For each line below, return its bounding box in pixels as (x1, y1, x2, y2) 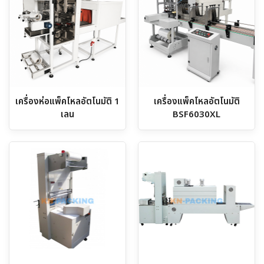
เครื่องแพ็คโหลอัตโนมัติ (153, 94, 240, 108)
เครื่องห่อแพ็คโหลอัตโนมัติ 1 (15, 94, 120, 108)
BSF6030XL (173, 107, 220, 121)
